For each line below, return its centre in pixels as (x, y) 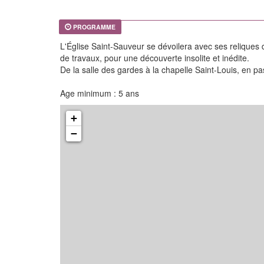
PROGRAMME (94, 27)
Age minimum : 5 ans (100, 93)
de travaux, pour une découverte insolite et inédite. (155, 58)
